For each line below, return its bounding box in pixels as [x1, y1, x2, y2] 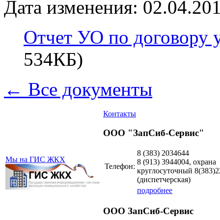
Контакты [103, 109, 136, 118]
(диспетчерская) [137, 175, 191, 184]
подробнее [137, 186, 172, 195]
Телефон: [105, 162, 135, 171]
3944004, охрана [162, 158, 216, 166]
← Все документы [4, 78, 152, 100]
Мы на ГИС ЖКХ [5, 155, 65, 164]
